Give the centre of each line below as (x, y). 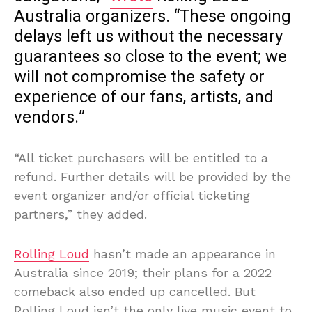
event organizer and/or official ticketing (132, 196)
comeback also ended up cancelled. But (135, 292)
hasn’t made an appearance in (182, 254)
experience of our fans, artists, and (144, 97)
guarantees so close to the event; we (150, 57)
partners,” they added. (80, 214)
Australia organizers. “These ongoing (153, 17)
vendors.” (49, 118)
